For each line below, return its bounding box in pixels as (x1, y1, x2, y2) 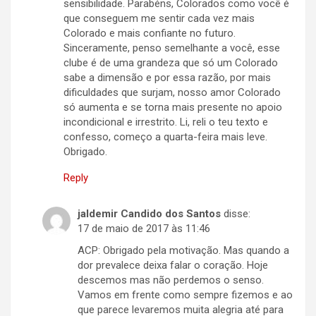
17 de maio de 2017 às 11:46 (78, 222, 210, 236)
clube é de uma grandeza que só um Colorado (63, 56, 278, 70)
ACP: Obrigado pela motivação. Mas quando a (78, 244, 289, 257)
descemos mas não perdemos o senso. (78, 274, 264, 287)
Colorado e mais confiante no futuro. (63, 27, 236, 40)
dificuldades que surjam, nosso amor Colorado (63, 86, 281, 99)
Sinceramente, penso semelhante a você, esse (63, 42, 280, 55)
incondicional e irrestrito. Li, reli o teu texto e (63, 116, 268, 129)
